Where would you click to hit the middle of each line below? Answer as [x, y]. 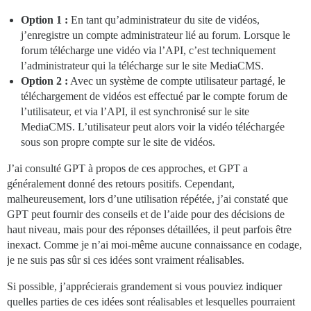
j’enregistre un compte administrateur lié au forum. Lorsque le [155, 35]
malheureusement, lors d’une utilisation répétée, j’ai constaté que [148, 199]
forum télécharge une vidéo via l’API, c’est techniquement [148, 50]
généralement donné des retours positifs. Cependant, [121, 183]
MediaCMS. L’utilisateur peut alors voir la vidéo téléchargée [153, 126]
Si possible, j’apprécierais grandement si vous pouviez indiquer [144, 286]
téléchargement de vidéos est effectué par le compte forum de [154, 96]
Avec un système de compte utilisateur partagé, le [177, 81]
